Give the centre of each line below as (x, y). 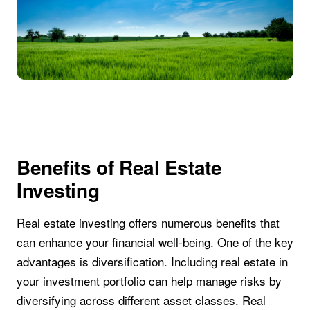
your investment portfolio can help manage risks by (149, 280)
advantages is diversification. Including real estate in (152, 261)
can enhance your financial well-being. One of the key (155, 241)
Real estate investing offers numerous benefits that (148, 222)
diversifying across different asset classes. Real (141, 300)
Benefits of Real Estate (119, 167)
